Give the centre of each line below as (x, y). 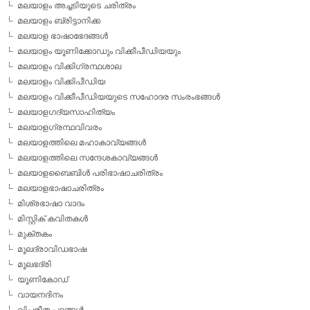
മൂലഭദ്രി (34, 264)
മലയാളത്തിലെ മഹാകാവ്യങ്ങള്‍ (82, 143)
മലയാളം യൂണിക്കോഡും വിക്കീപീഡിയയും (99, 51)
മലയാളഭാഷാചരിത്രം (61, 188)
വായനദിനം (40, 295)
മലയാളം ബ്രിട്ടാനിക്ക (59, 21)
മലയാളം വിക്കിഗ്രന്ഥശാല (69, 66)
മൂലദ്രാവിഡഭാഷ (52, 249)
